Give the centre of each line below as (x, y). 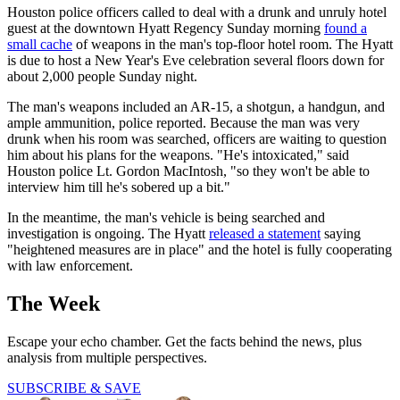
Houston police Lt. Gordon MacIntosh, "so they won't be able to (188, 171)
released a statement (265, 234)
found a (346, 29)
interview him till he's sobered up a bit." (119, 187)
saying (341, 234)
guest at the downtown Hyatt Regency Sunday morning (166, 29)
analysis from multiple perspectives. (107, 358)
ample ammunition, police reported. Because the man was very (183, 123)
